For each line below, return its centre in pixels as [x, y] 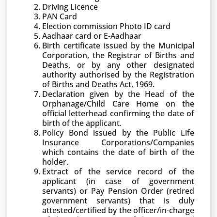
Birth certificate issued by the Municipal [118, 46]
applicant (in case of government [118, 181]
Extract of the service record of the [118, 171]
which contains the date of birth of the [118, 152]
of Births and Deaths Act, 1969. [98, 84]
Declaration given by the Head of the [118, 94]
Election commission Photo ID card [106, 26]
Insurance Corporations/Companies [118, 142]
